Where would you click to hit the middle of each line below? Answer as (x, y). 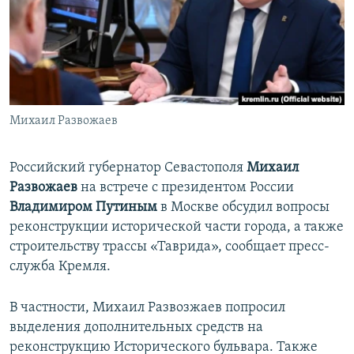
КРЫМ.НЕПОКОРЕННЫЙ (84, 43)
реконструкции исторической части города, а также (177, 228)
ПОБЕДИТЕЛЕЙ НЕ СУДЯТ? (88, 15)
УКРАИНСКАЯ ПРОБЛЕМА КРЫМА (103, 100)
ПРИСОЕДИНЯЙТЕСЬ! (64, 13)
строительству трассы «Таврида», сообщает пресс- (169, 247)
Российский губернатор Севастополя (128, 168)
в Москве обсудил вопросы (243, 208)
